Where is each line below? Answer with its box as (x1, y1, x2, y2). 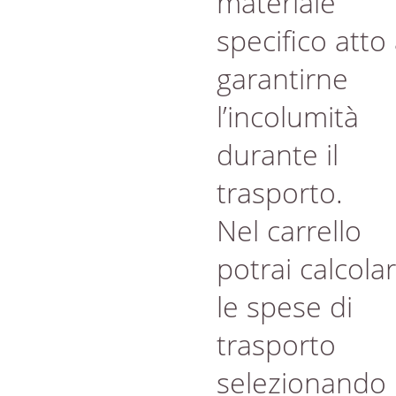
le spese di (217, 287, 353, 325)
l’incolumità (217, 97, 359, 135)
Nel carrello (217, 211, 362, 249)
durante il (217, 135, 339, 173)
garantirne (217, 59, 348, 97)
